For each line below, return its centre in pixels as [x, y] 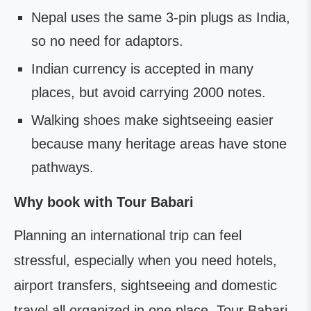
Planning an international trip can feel [128, 235]
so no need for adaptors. [107, 41]
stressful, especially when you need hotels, [145, 260]
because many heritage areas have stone [159, 144]
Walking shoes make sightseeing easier [152, 120]
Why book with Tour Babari [104, 202]
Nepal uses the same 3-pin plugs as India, [161, 17]
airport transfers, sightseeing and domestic [145, 285]
